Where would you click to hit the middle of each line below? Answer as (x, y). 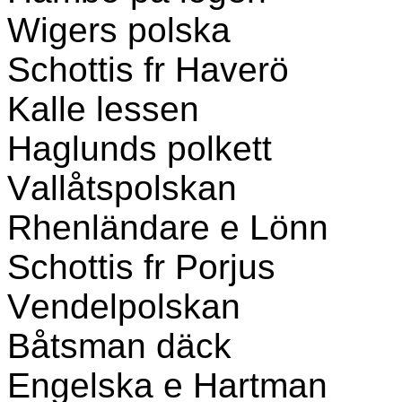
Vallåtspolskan (122, 188)
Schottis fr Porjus (141, 267)
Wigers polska (119, 30)
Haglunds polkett (140, 149)
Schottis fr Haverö (148, 70)
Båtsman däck (119, 346)
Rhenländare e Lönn (168, 227)
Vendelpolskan (124, 306)
